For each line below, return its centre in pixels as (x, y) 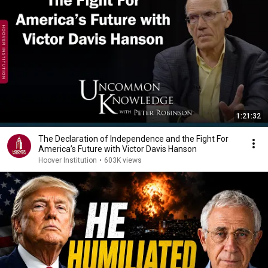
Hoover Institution (68, 160)
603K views (123, 160)
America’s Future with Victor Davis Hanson (118, 149)
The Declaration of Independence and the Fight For (133, 139)
